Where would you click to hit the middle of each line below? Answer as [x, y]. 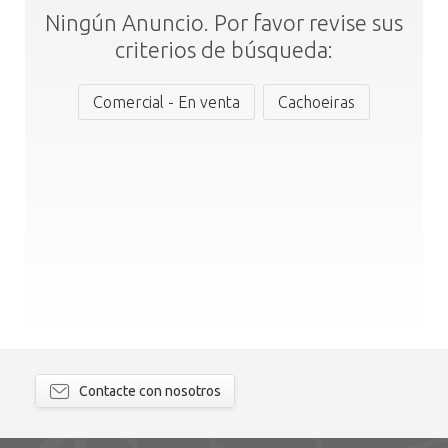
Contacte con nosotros [150, 391]
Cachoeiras [316, 102]
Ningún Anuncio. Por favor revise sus [224, 22]
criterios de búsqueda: [224, 49]
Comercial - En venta [166, 102]
